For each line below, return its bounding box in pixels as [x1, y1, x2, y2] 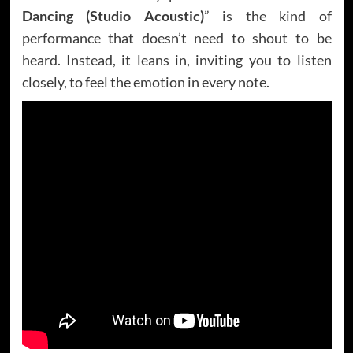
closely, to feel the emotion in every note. [21, 72, 269, 91]
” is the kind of [203, 6, 332, 24]
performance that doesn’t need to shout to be [21, 28, 332, 46]
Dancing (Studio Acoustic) [21, 6, 204, 24]
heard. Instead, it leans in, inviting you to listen [21, 50, 332, 69]
